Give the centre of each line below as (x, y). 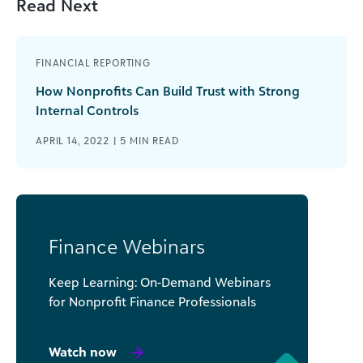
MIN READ (154, 140)
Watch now (83, 351)
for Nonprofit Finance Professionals (152, 301)
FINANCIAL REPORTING (93, 62)
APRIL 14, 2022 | (78, 140)
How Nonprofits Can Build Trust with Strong (168, 90)
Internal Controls (87, 110)
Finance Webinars (127, 246)
